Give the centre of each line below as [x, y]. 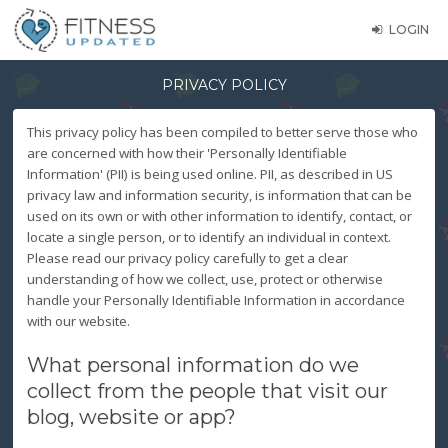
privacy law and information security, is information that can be [219, 195]
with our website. [78, 321]
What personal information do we [192, 365]
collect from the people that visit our [207, 391]
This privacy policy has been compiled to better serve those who [222, 132]
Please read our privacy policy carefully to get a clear [187, 258]
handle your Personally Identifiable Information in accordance [215, 300]
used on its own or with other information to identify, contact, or [219, 216]
